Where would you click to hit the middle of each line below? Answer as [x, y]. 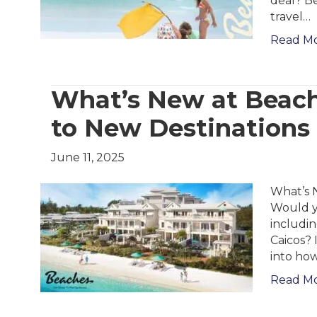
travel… [290, 16]
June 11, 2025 [88, 157]
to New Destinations [180, 128]
